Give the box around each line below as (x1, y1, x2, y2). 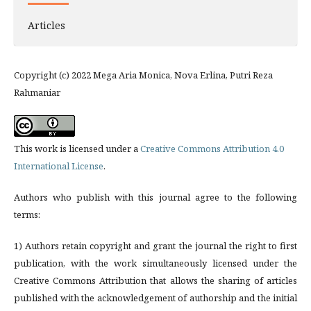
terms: (14, 208, 40, 221)
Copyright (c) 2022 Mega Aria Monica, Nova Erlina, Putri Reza (14, 69, 273, 82)
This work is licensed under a (14, 142, 140, 155)
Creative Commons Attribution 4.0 (140, 142, 284, 155)
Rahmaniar (14, 86, 60, 99)
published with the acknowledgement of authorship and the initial (14, 292, 297, 305)
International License (14, 160, 103, 173)
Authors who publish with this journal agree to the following (14, 191, 297, 204)
